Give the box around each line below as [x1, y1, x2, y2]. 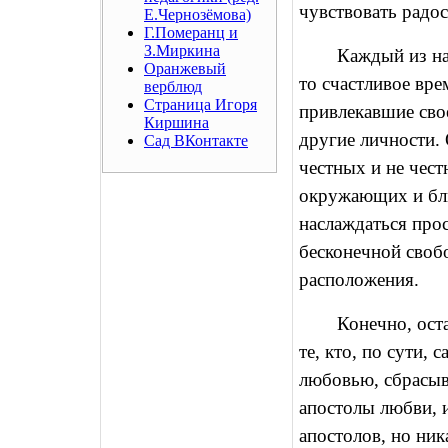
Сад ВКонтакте [144, 132, 248, 149]
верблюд [144, 78, 202, 95]
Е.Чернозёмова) [144, 6, 251, 23]
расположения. [299, 269, 419, 290]
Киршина [144, 114, 209, 131]
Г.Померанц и [144, 24, 238, 41]
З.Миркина [144, 42, 220, 59]
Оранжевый [144, 60, 226, 77]
